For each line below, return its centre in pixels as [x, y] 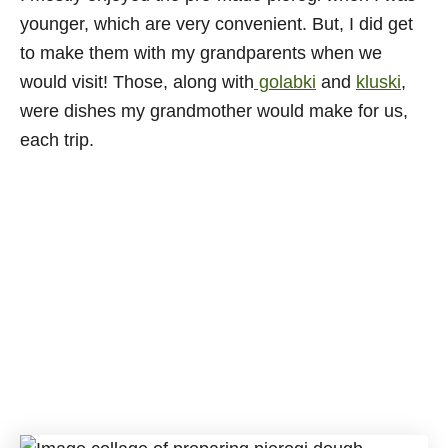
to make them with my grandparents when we [201, 53]
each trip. [57, 140]
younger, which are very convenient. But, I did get [216, 24]
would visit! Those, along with [137, 82]
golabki [285, 82]
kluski [378, 82]
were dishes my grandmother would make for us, [214, 111]
